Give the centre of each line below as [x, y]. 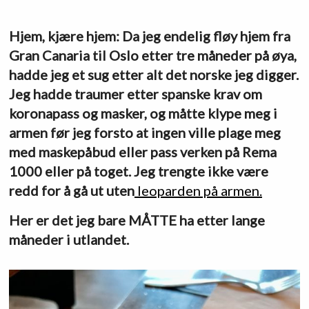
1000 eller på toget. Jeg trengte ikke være [138, 171]
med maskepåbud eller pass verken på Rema [142, 151]
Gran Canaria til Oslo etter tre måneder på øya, [152, 55]
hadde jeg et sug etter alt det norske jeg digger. [153, 74]
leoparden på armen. [198, 190]
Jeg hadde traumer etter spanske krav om [135, 93]
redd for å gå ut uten [71, 190]
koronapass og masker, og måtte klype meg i [143, 113]
